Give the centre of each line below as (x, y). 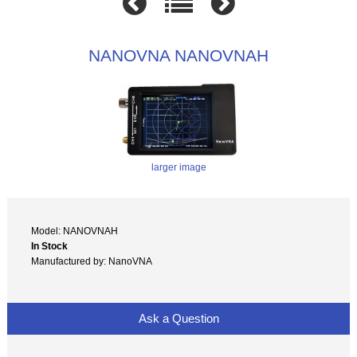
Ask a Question (178, 319)
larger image (178, 167)
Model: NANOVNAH (75, 230)
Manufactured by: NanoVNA (92, 261)
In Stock (50, 245)
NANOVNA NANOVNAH (178, 55)
